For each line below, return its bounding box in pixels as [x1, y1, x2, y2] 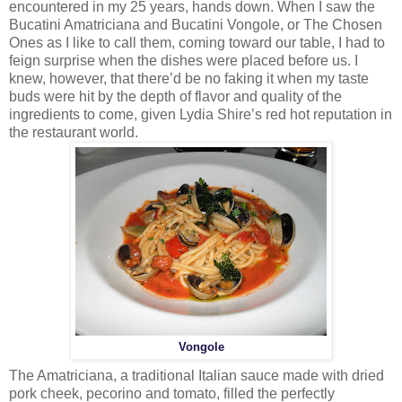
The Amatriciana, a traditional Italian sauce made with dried [9, 368, 384, 384]
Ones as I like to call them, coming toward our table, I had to [9, 35, 385, 51]
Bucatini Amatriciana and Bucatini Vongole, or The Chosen [9, 17, 382, 33]
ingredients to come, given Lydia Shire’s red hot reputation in [9, 107, 392, 123]
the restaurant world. [9, 125, 138, 141]
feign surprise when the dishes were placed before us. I [9, 53, 358, 69]
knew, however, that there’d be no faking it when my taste [9, 71, 369, 87]
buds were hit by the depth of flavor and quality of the [9, 89, 342, 105]
